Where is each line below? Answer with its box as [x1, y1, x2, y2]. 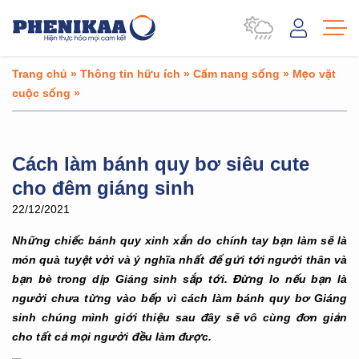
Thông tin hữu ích [80, 67, 180, 80]
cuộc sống [12, 86, 71, 99]
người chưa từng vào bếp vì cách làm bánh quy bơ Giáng [12, 291, 347, 305]
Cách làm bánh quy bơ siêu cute [12, 152, 309, 175]
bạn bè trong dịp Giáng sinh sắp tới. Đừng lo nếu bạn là [12, 272, 347, 285]
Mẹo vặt [292, 67, 336, 80]
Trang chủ [12, 67, 67, 80]
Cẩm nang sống [193, 67, 280, 80]
